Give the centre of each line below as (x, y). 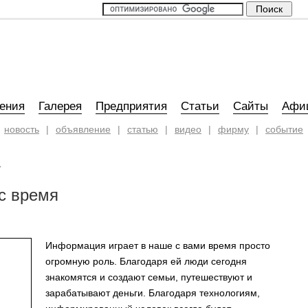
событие (284, 129)
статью (143, 129)
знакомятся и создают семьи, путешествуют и (149, 277)
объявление (83, 129)
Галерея (60, 106)
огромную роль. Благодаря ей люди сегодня (146, 261)
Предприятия (131, 106)
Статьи (200, 106)
